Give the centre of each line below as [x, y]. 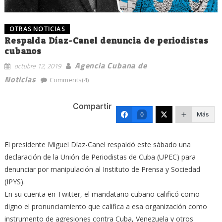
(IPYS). [14, 181]
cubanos [23, 51]
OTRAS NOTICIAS [37, 29]
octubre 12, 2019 [37, 66]
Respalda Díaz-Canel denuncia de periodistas [106, 40]
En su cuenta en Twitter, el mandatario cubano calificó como [102, 194]
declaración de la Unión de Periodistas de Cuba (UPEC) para [100, 157]
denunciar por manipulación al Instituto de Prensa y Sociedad [102, 169]
